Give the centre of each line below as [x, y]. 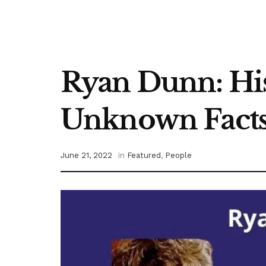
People [178, 156]
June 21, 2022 [86, 156]
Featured [144, 156]
